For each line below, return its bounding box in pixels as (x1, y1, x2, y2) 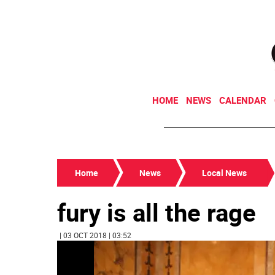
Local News (202, 167, 247, 179)
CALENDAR (219, 94, 266, 106)
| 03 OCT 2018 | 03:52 (60, 230, 131, 240)
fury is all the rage (57, 196, 256, 229)
